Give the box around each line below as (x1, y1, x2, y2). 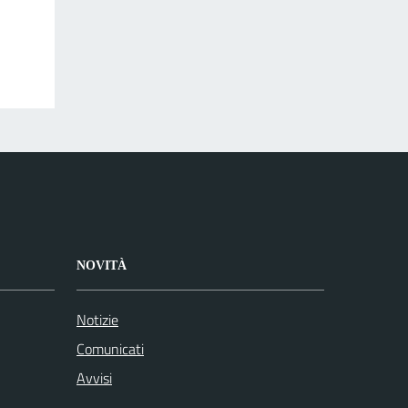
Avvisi (76, 367, 112, 390)
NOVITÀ (76, 259, 127, 273)
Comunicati (76, 338, 144, 361)
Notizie (76, 309, 118, 331)
